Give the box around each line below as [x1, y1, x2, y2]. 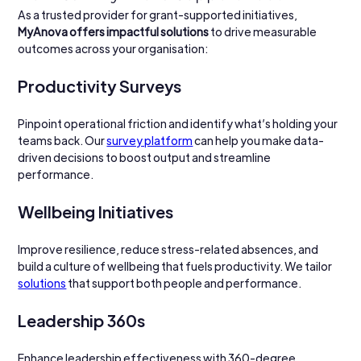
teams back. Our [18, 132, 107, 147]
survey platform [106, 132, 193, 147]
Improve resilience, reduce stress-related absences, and [18, 241, 321, 256]
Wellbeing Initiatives [18, 201, 174, 222]
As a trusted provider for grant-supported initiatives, [18, 6, 300, 22]
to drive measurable [209, 23, 319, 39]
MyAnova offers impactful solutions [18, 23, 210, 39]
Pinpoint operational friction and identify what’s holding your [18, 115, 340, 131]
